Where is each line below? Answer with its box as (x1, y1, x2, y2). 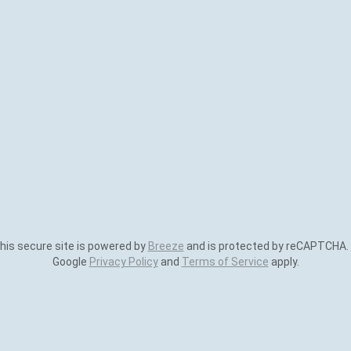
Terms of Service (181, 255, 269, 268)
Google (52, 255, 89, 268)
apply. (268, 255, 299, 268)
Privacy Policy (89, 255, 158, 268)
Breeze (147, 240, 184, 252)
